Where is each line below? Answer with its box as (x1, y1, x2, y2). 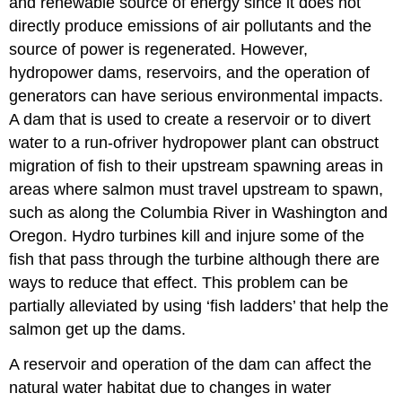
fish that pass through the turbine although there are (9, 250, 380, 269)
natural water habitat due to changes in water (9, 379, 332, 398)
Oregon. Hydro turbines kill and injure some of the (9, 227, 365, 246)
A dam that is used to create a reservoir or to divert (9, 110, 371, 129)
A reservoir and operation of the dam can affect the (9, 355, 372, 374)
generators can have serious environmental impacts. (9, 87, 384, 106)
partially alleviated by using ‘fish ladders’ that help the (9, 297, 389, 316)
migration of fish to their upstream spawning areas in (9, 157, 384, 176)
